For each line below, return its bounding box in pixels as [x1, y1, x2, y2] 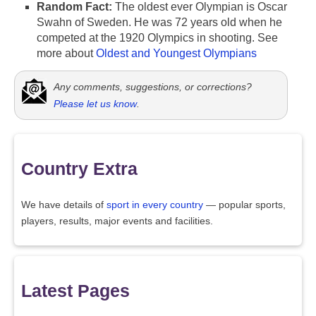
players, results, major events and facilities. [21, 215, 213, 226]
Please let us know [54, 98, 137, 110]
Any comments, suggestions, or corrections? [54, 81, 252, 93]
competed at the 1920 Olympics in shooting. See [37, 32, 278, 44]
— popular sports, [203, 199, 286, 210]
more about [37, 47, 96, 60]
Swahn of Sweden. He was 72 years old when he [37, 16, 282, 29]
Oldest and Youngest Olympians [96, 47, 257, 60]
